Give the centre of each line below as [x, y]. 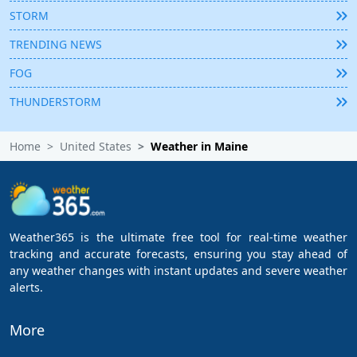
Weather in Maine [199, 147]
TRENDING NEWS [56, 45]
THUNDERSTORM [55, 102]
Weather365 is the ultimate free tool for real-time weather [178, 237]
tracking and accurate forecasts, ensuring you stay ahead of [178, 254]
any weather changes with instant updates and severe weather [178, 271]
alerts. [26, 288]
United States [96, 147]
